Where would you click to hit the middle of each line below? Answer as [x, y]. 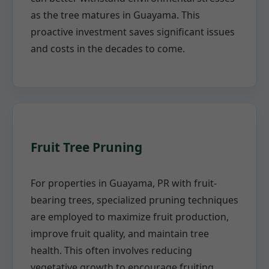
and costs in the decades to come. [108, 48]
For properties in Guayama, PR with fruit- [124, 183]
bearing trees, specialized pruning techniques [134, 200]
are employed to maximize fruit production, [130, 217]
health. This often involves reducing [111, 251]
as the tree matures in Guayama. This [115, 15]
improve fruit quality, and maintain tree [120, 234]
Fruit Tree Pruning [86, 147]
